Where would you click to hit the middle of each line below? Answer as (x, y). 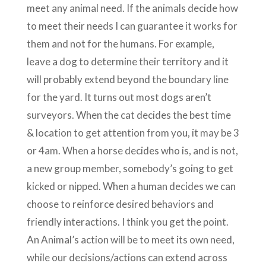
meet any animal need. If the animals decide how (132, 8)
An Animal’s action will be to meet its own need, (130, 239)
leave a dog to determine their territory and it (127, 61)
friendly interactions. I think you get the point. (127, 221)
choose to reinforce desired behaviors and (120, 204)
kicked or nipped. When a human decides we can (131, 186)
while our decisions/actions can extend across (127, 257)
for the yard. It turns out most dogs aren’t (119, 97)
